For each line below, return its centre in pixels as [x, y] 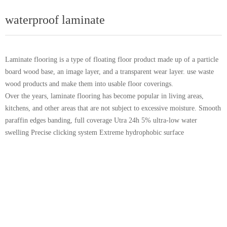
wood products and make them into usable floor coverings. [89, 84]
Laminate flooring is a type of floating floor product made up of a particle [112, 60]
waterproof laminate [55, 20]
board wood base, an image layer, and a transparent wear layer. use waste [109, 72]
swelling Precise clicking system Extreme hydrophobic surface [94, 133]
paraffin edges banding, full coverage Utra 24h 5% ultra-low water [101, 120]
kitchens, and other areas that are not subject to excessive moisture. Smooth [113, 108]
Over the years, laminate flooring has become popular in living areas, [104, 96]
